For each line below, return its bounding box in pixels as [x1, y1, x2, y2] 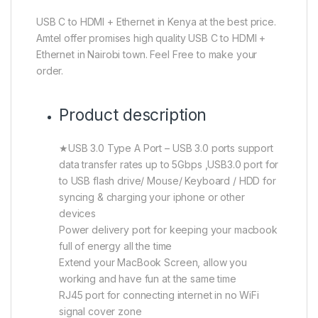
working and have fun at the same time [59, 273, 236, 285]
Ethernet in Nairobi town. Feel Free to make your [36, 48, 258, 61]
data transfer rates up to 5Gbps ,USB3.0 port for [59, 158, 279, 171]
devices [59, 207, 97, 220]
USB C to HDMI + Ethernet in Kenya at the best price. [36, 16, 276, 28]
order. [36, 65, 64, 77]
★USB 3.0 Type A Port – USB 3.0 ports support [59, 142, 273, 155]
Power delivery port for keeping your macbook [59, 224, 278, 236]
